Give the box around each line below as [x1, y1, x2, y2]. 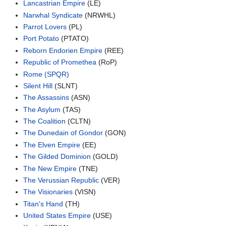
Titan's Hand [23, 199, 64, 208]
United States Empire [23, 211, 91, 220]
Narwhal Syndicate [23, 11, 83, 19]
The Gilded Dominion [23, 152, 91, 161]
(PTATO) [59, 34, 89, 43]
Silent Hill [23, 81, 53, 90]
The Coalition [23, 117, 66, 126]
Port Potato [23, 34, 60, 43]
